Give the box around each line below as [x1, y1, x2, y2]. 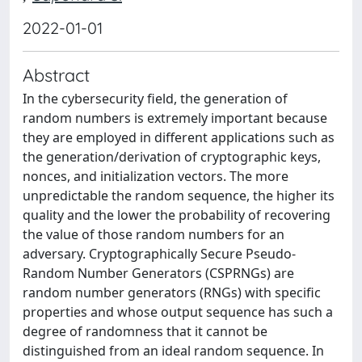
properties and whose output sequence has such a [23, 302, 333, 321]
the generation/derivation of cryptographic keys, [23, 147, 321, 166]
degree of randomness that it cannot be [23, 322, 267, 340]
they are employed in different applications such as [23, 128, 335, 146]
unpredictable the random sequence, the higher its [23, 186, 335, 204]
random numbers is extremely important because [23, 108, 327, 127]
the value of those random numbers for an [23, 225, 284, 243]
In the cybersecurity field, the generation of [23, 89, 288, 107]
